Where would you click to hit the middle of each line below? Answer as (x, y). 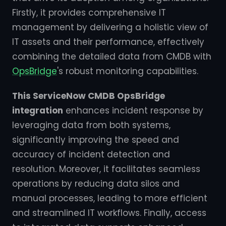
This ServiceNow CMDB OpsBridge (89, 96)
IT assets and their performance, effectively (108, 42)
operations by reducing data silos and (96, 184)
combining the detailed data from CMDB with (112, 56)
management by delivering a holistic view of (110, 27)
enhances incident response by (133, 110)
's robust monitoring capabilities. (128, 71)
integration (38, 110)
